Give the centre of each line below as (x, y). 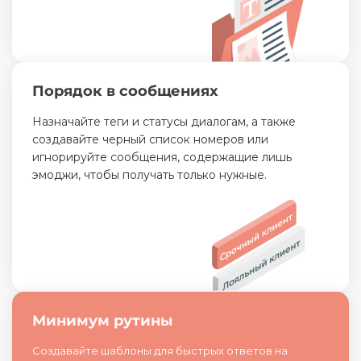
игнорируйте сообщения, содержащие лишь (162, 157)
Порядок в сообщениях (125, 91)
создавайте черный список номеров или (150, 139)
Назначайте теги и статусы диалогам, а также (164, 121)
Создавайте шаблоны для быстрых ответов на (160, 350)
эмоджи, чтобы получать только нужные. (149, 174)
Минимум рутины (102, 320)
